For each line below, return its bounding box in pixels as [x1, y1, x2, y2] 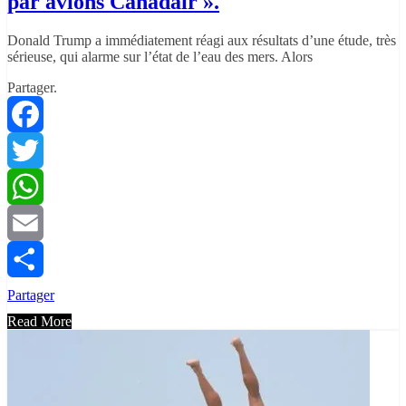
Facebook [7, 141, 63, 158]
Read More [7, 313, 72, 329]
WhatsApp [7, 214, 69, 230]
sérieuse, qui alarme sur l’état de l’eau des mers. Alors [7, 48, 313, 64]
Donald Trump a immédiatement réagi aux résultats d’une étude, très [7, 32, 396, 48]
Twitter [7, 178, 48, 194]
